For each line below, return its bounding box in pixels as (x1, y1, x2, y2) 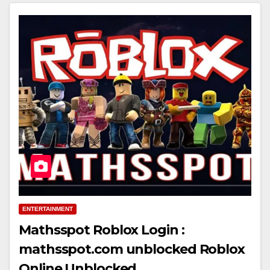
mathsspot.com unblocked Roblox (19, 241, 245, 258)
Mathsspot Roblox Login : (19, 222, 184, 239)
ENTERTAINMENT (22, 206, 73, 213)
